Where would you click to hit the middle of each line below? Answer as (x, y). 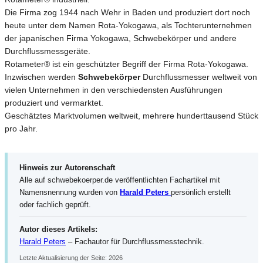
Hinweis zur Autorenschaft (67, 167)
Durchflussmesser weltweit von (199, 77)
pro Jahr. (21, 128)
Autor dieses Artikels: (58, 229)
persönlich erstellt (201, 192)
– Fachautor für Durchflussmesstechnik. (135, 241)
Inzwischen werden (41, 77)
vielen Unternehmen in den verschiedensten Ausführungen (114, 90)
